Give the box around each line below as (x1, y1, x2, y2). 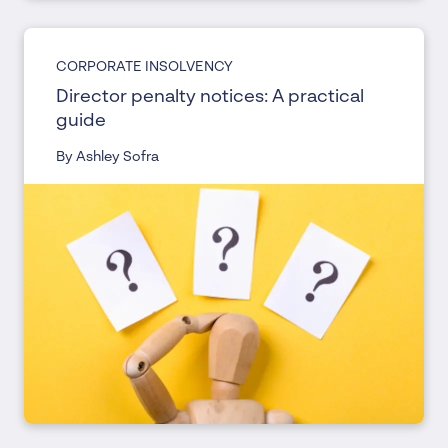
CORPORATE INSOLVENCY (56, 60, 233, 74)
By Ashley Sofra (56, 150, 159, 164)
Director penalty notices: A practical (56, 88, 364, 106)
